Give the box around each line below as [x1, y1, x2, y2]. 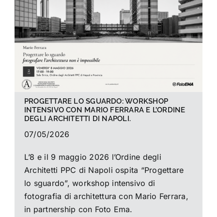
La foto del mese [15, 12, 88, 25]
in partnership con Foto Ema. [24, 204, 133, 214]
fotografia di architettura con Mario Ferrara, [24, 191, 188, 201]
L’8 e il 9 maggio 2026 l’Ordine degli [24, 152, 161, 162]
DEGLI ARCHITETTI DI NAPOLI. [24, 114, 131, 123]
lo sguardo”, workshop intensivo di [24, 178, 155, 188]
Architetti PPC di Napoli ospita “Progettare [24, 165, 184, 175]
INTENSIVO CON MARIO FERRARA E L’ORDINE [24, 105, 186, 114]
